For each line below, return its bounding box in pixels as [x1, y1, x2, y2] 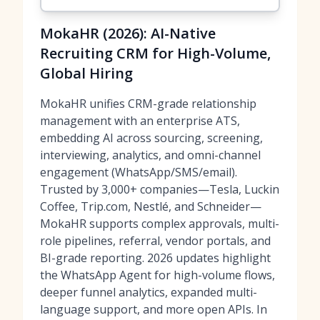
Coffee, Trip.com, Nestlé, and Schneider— [40, 199, 261, 214]
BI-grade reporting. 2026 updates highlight [40, 250, 271, 266]
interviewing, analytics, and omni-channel [40, 147, 261, 163]
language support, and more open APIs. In [40, 301, 267, 317]
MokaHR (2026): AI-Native [40, 24, 216, 43]
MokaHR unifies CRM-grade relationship [40, 96, 256, 111]
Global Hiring [40, 64, 133, 83]
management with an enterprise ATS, [40, 113, 240, 129]
